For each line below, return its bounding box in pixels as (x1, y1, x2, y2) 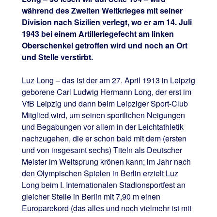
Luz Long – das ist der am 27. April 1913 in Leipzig (21, 75, 195, 86)
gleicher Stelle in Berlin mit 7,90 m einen (21, 191, 160, 202)
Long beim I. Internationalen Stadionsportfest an (21, 179, 186, 191)
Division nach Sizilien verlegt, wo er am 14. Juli (21, 16, 192, 28)
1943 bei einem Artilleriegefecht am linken (21, 28, 174, 40)
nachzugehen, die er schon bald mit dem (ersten (21, 133, 186, 144)
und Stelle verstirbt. (21, 51, 93, 63)
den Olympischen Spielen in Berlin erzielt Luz (21, 168, 178, 179)
